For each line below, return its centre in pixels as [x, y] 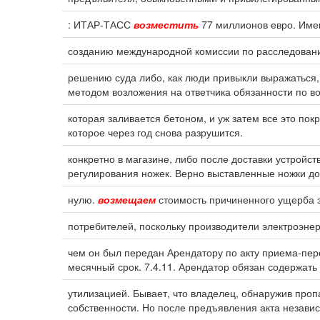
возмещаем [127, 199]
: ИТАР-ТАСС [101, 24]
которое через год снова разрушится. [155, 132]
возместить [166, 24]
